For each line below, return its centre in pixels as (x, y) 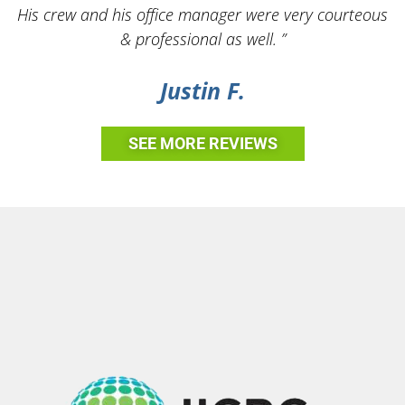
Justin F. (203, 90)
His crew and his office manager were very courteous (203, 14)
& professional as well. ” (202, 38)
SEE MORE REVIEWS (202, 143)
